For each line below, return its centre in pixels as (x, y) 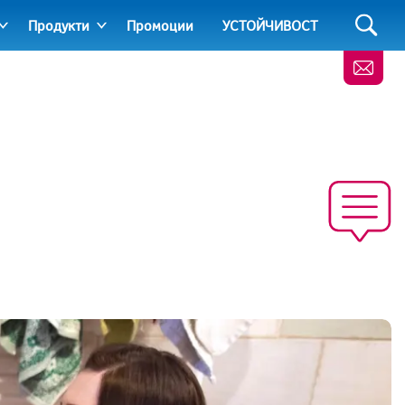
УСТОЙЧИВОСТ (270, 25)
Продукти (59, 25)
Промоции (160, 25)
